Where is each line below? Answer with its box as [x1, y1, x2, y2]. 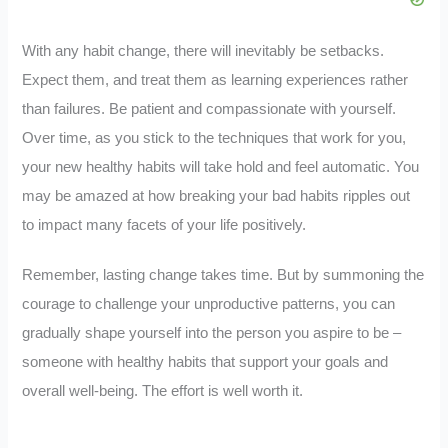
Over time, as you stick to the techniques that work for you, [22, 129, 407, 146]
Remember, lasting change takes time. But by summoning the [22, 267, 425, 284]
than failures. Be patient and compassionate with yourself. [22, 100, 397, 117]
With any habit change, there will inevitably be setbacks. [22, 42, 385, 59]
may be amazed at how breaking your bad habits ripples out [22, 187, 411, 204]
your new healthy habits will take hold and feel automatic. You [22, 158, 420, 175]
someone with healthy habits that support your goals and [22, 354, 389, 371]
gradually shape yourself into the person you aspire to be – [22, 325, 402, 342]
